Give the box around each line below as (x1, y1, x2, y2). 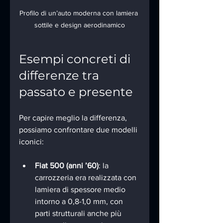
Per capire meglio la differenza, (19, 113, 129, 122)
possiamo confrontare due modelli (19, 125, 139, 134)
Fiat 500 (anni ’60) (35, 161, 99, 170)
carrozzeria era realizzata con (35, 173, 138, 182)
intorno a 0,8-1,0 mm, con (35, 197, 125, 206)
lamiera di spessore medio (35, 185, 127, 194)
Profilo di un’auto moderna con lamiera (19, 9, 140, 17)
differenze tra (19, 68, 102, 83)
